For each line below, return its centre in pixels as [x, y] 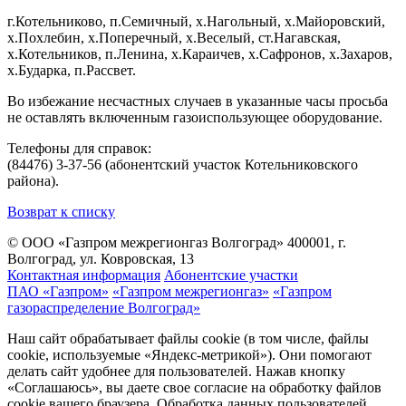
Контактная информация [84, 275]
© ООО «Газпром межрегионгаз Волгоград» [145, 243]
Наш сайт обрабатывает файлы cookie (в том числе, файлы [188, 339]
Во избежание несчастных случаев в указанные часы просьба [198, 101]
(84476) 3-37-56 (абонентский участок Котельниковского [183, 165]
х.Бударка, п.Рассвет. [72, 71]
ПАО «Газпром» [58, 292]
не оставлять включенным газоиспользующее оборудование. [195, 118]
